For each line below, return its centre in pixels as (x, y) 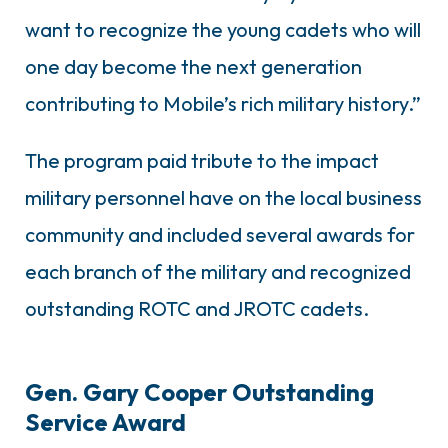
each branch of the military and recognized (218, 271)
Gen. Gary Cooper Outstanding (199, 391)
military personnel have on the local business (223, 197)
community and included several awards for (220, 234)
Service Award (105, 421)
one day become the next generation (193, 66)
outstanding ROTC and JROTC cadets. (197, 308)
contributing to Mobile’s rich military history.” (223, 103)
